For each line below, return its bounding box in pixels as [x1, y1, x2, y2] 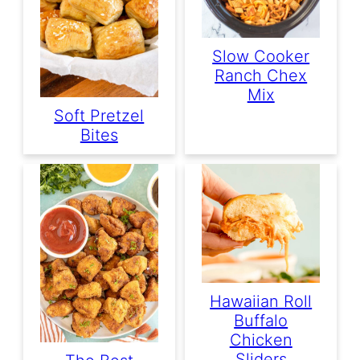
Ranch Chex [215, 65, 308, 85]
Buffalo [234, 311, 288, 330]
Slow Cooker [212, 46, 310, 66]
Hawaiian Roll [210, 292, 313, 311]
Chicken [229, 330, 292, 350]
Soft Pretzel [54, 105, 145, 125]
